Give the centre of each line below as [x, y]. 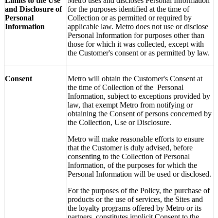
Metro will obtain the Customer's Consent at [135, 78]
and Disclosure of [33, 9]
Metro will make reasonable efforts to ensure [136, 139]
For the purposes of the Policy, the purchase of [139, 190]
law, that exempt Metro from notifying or [130, 105]
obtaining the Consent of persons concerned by [140, 113]
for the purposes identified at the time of [128, 9]
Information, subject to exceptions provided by [139, 96]
